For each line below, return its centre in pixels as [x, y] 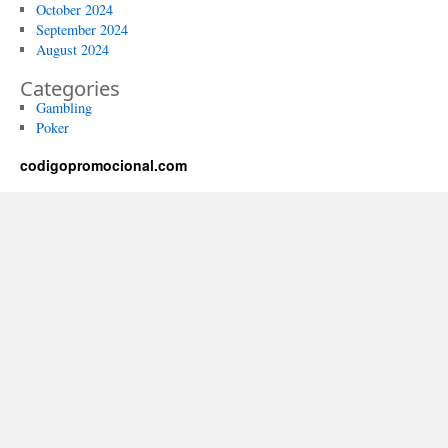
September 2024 [81, 29]
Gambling [63, 107]
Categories [70, 88]
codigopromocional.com [103, 165]
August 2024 [72, 49]
